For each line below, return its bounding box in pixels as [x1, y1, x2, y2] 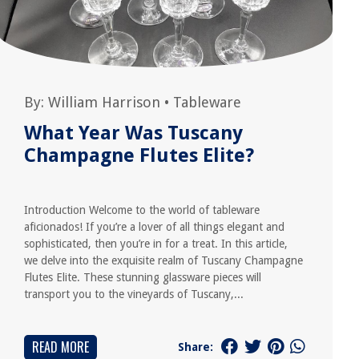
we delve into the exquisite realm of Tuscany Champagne [24, 254, 304, 267]
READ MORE [32, 337, 90, 357]
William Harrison [48, 94, 161, 111]
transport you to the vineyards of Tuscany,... [24, 288, 244, 301]
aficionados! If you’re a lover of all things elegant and [24, 220, 285, 233]
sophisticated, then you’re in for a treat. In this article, [24, 237, 288, 250]
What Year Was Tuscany [24, 122, 244, 144]
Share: [177, 340, 213, 353]
